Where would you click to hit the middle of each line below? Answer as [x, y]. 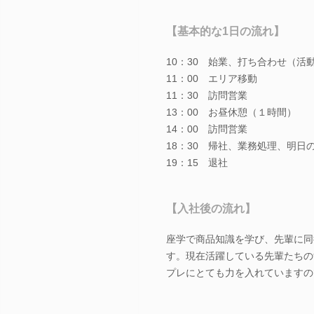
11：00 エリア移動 [212, 78]
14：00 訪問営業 [207, 129]
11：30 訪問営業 [207, 95]
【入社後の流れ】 [211, 208]
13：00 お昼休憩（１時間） [231, 112]
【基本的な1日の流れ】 [225, 31]
